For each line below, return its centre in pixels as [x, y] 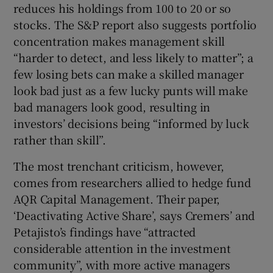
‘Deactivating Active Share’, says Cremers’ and [134, 215]
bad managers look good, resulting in [112, 107]
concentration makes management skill [119, 41]
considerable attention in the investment [122, 248]
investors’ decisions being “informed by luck [131, 123]
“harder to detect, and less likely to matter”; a [133, 58]
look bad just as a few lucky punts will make [131, 90]
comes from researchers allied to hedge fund [132, 183]
